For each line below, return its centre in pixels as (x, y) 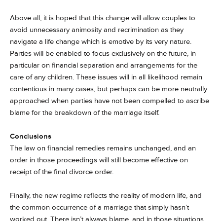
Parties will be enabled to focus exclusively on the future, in (103, 54)
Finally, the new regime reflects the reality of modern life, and (106, 196)
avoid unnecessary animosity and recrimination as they (97, 30)
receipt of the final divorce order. (63, 172)
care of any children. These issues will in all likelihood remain (106, 77)
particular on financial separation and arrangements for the (104, 65)
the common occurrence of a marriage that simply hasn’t (99, 207)
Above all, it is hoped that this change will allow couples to (103, 18)
